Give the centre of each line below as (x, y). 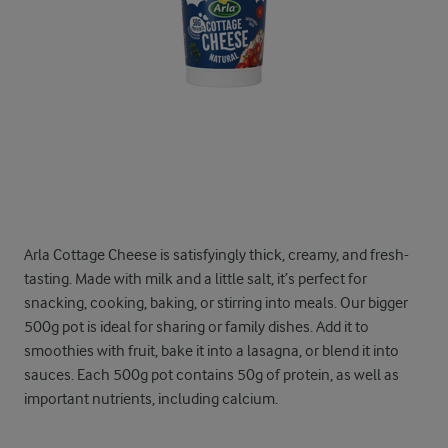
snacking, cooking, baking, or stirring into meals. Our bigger (216, 303)
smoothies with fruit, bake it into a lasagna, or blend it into (211, 351)
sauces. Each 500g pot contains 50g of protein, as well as (211, 375)
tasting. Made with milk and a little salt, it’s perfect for (195, 279)
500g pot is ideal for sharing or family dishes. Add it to (196, 327)
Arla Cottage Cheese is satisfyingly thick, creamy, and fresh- (216, 255)
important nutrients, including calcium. (151, 399)
